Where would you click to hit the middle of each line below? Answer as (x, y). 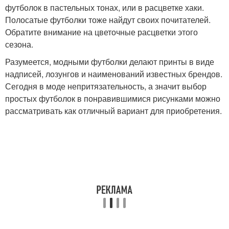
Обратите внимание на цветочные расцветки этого (101, 32)
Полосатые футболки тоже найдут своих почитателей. (108, 20)
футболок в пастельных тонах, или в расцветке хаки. (105, 7)
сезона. (19, 44)
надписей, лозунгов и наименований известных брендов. (114, 74)
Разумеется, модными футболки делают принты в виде (110, 62)
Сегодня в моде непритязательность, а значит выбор (106, 86)
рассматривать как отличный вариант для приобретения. (113, 111)
